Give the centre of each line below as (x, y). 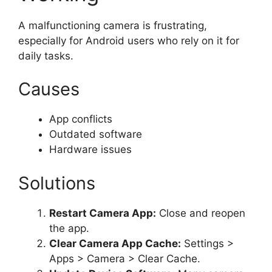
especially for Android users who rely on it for (129, 40)
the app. (69, 228)
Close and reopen (201, 213)
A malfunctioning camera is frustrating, (113, 25)
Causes (49, 89)
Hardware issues (90, 149)
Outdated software (96, 134)
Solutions (57, 183)
